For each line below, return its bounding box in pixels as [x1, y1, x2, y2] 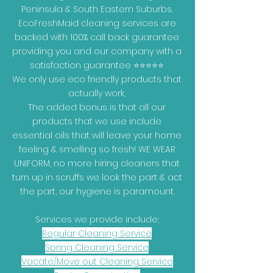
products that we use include [32, 115, 161, 127]
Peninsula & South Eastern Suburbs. [21, 3, 172, 15]
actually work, [68, 87, 126, 99]
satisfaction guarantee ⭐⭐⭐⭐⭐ [30, 59, 164, 71]
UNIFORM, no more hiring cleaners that [14, 157, 180, 169]
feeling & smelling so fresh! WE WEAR [18, 143, 175, 155]
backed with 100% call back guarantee [15, 31, 179, 43]
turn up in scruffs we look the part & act [12, 171, 182, 183]
